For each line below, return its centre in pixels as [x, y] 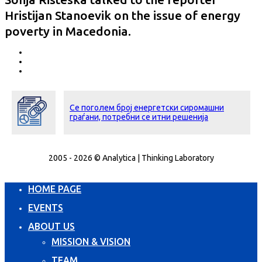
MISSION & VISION [91, 241]
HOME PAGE [55, 189]
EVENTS [46, 207]
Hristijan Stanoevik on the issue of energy [123, 15]
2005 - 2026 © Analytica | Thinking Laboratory [131, 158]
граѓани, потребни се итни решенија [139, 117]
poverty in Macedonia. [68, 31]
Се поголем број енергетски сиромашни [147, 107]
